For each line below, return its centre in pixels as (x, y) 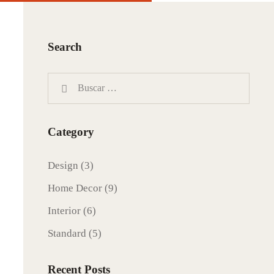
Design (63, 165)
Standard (67, 233)
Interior (64, 210)
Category (71, 132)
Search (65, 47)
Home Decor (75, 188)
